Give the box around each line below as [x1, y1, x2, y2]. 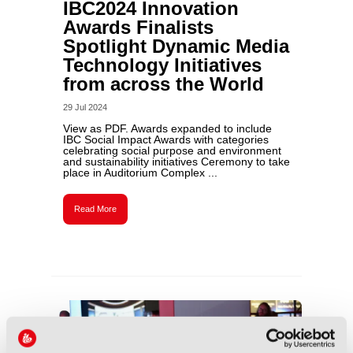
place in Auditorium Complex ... [62, 166, 217, 179]
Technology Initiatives [62, 54, 262, 76]
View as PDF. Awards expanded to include [62, 122, 272, 135]
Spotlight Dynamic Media [62, 35, 289, 57]
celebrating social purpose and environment [62, 144, 281, 157]
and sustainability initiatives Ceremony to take [62, 155, 290, 168]
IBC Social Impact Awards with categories [62, 133, 269, 146]
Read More [73, 204, 117, 214]
